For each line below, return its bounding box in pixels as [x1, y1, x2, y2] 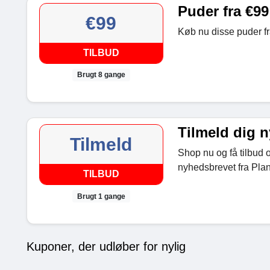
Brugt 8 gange [77, 71, 125, 80]
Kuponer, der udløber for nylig [27, 239, 186, 253]
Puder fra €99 [177, 3, 269, 20]
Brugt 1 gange [77, 192, 125, 201]
